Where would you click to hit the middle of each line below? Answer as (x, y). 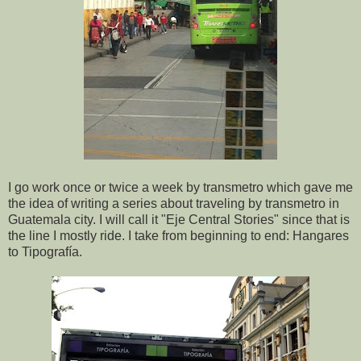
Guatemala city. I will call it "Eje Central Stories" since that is (179, 220)
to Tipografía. (45, 252)
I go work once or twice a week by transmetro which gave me (180, 188)
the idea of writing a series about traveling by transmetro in (174, 204)
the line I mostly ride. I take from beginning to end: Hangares (178, 236)
